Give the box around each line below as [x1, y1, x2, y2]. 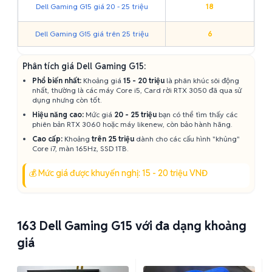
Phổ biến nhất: [32, 76, 81, 85]
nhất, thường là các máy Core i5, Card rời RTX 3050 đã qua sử [32, 86, 242, 95]
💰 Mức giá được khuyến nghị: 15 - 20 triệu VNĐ [29, 168, 208, 178]
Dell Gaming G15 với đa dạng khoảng [36, 218, 246, 234]
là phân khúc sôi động [165, 76, 239, 85]
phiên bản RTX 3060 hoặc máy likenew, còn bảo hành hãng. [32, 120, 232, 129]
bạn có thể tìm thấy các [157, 110, 237, 119]
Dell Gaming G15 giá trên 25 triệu [35, 29, 149, 38]
